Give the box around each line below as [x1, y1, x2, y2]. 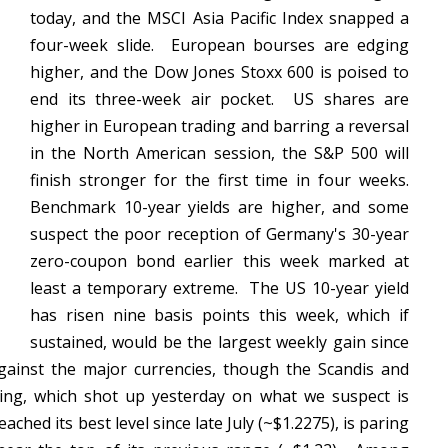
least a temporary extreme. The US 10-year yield [30, 277, 409, 299]
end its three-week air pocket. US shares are [30, 88, 409, 110]
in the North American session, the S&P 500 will [30, 142, 409, 164]
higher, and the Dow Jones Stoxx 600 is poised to [30, 61, 409, 83]
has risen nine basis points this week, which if [30, 304, 409, 326]
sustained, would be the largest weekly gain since [30, 331, 409, 353]
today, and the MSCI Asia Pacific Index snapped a [30, 7, 409, 29]
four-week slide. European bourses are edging [30, 34, 409, 56]
